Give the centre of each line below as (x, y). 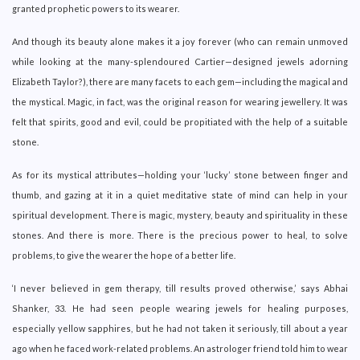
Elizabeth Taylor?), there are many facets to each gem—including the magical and (180, 81)
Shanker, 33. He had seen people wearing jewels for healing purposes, (180, 308)
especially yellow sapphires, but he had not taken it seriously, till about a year (180, 328)
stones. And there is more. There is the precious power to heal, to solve (180, 235)
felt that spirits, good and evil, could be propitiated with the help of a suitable (180, 121)
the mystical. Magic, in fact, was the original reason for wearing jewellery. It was (180, 101)
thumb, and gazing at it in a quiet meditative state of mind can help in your (180, 194)
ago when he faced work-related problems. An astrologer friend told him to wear (180, 348)
